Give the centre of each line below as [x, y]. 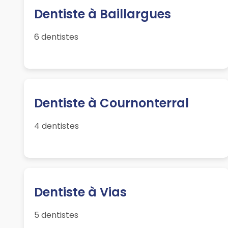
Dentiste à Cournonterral [112, 103]
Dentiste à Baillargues [103, 14]
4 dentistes [57, 126]
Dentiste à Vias [81, 192]
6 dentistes [56, 37]
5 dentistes [56, 215]
